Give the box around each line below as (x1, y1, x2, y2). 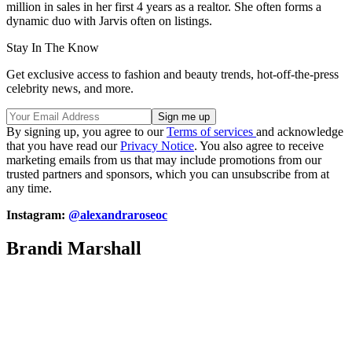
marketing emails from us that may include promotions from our (6, 152, 321, 167)
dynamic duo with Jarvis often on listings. (6, 13, 212, 27)
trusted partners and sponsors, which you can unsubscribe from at (6, 167, 329, 181)
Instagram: (6, 207, 68, 222)
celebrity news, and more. (6, 81, 134, 95)
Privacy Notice (120, 138, 194, 152)
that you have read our (6, 138, 120, 152)
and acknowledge (256, 124, 343, 138)
